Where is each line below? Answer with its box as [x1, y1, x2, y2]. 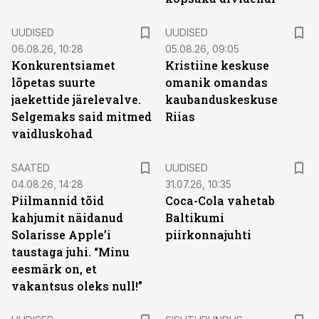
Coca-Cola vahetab [165, 193, 275, 208]
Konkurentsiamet [11, 58, 115, 73]
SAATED [11, 162, 50, 174]
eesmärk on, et [11, 261, 97, 276]
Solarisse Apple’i [11, 227, 111, 242]
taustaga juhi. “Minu [11, 244, 130, 259]
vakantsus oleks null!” [11, 278, 142, 293]
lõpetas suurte [11, 75, 95, 90]
